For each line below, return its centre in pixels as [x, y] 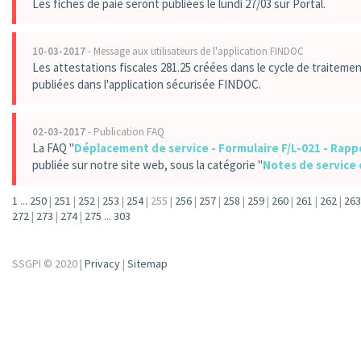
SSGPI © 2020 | [48, 263]
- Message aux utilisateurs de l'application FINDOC [195, 51]
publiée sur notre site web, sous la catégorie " [147, 165]
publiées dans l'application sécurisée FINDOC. [147, 84]
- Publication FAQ [125, 132]
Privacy [102, 263]
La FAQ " [53, 148]
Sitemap [147, 263]
